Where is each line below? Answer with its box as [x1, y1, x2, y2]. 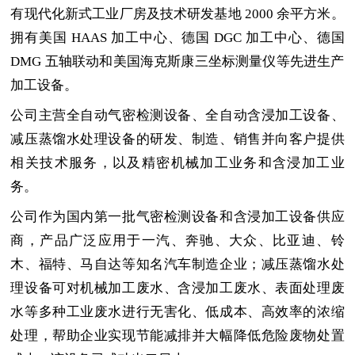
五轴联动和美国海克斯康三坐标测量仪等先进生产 [44, 53, 345, 69]
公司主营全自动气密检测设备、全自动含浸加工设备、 [10, 107, 345, 123]
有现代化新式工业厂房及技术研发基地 [10, 6, 242, 21]
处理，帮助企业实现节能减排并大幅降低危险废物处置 [10, 327, 345, 343]
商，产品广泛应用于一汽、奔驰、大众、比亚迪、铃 [10, 232, 345, 248]
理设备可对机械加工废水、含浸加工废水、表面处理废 [10, 280, 345, 296]
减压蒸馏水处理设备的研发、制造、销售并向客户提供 [10, 131, 345, 147]
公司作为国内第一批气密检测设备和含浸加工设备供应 [10, 208, 345, 224]
